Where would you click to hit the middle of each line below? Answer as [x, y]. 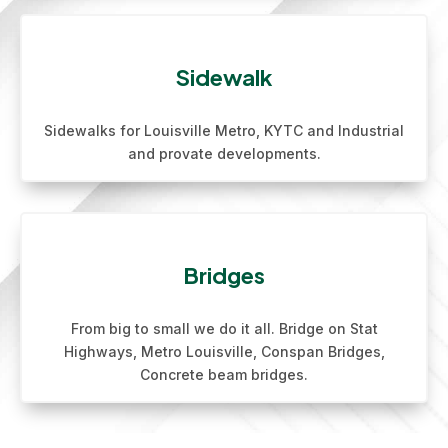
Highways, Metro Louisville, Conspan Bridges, [224, 351]
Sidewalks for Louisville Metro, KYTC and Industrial [224, 130]
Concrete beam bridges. [224, 374]
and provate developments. [224, 153]
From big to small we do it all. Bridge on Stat [224, 328]
